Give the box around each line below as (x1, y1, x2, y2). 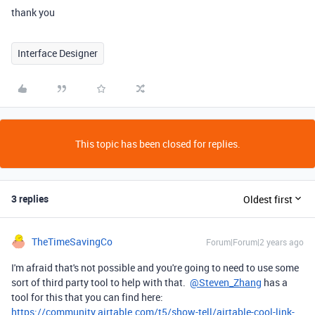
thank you (11, 6, 55, 19)
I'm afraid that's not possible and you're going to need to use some (11, 261, 299, 274)
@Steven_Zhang (190, 276, 262, 289)
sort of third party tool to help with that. (11, 276, 190, 289)
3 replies (11, 192, 49, 205)
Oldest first (243, 192, 292, 206)
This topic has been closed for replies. (75, 137, 240, 150)
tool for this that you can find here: (11, 290, 163, 304)
